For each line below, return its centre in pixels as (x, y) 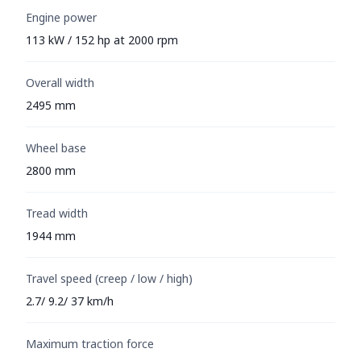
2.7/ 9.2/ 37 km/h (70, 301)
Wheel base (56, 147)
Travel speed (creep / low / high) (109, 278)
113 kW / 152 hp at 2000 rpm (102, 39)
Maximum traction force (90, 343)
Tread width (57, 213)
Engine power (61, 17)
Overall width (60, 82)
